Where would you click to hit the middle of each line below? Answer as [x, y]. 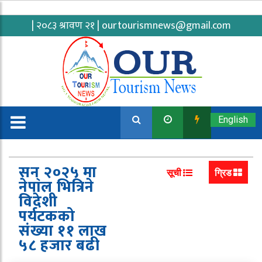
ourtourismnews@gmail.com [166, 26]
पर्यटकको [47, 217]
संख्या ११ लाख [63, 231]
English [233, 120]
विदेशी [38, 202]
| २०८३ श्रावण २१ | [66, 26]
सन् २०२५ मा [58, 173]
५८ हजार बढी [59, 246]
